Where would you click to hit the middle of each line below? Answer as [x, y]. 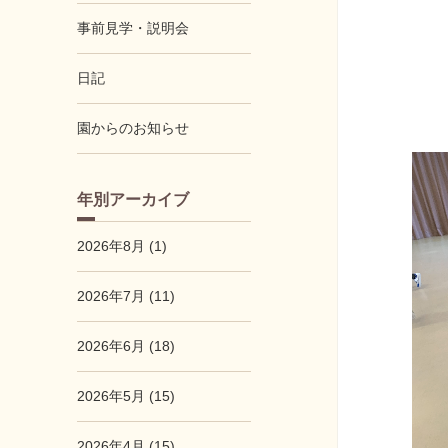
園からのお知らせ [133, 128]
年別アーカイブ [133, 199]
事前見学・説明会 [133, 28]
